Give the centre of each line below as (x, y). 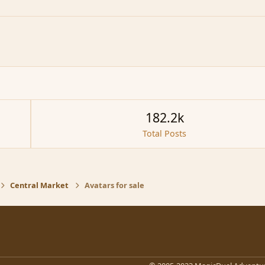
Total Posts (165, 133)
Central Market (40, 185)
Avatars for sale (114, 185)
